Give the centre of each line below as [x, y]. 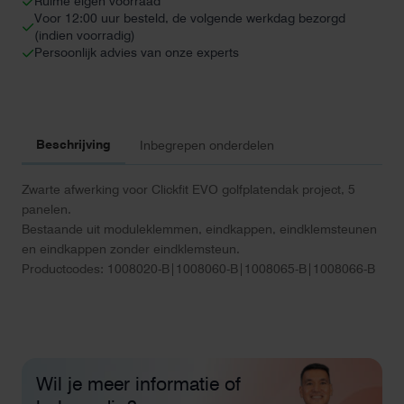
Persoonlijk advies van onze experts [137, 52]
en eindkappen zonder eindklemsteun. [131, 249]
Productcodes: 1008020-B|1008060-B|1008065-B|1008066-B [198, 269]
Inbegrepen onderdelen [207, 145]
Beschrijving [73, 144]
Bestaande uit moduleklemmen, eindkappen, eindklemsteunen [199, 229]
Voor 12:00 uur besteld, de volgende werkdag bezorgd [190, 18]
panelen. [46, 209]
